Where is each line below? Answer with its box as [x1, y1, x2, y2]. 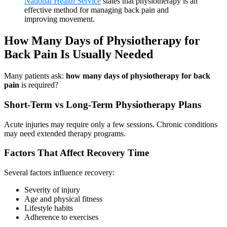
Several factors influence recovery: [4, 168, 115, 177]
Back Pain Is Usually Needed [4, 48, 153, 61]
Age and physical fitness [24, 195, 102, 204]
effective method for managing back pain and [24, 6, 169, 15]
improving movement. [24, 15, 95, 24]
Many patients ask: [4, 71, 66, 81]
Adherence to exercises [24, 213, 98, 222]
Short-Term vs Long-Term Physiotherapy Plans [4, 99, 201, 110]
